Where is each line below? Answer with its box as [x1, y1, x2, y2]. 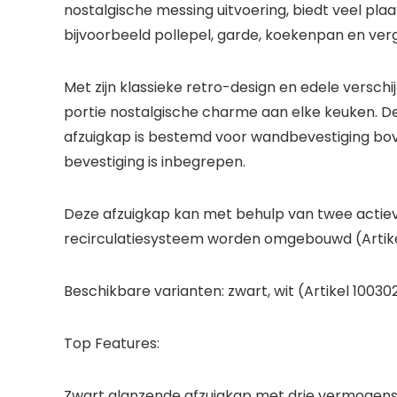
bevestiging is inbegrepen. [64, 152, 245, 172]
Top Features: [64, 333, 160, 354]
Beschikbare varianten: [64, 281, 228, 301]
